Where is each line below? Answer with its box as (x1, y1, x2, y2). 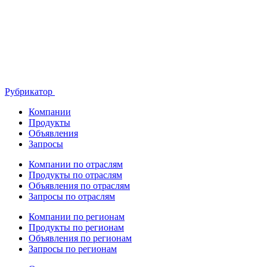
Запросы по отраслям (29, 191, 115, 201)
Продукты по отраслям (29, 169, 122, 180)
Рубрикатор (5, 86, 55, 97)
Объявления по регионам (29, 232, 132, 243)
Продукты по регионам (29, 222, 124, 232)
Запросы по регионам (29, 243, 117, 254)
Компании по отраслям (29, 159, 123, 169)
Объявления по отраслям (29, 180, 130, 191)
